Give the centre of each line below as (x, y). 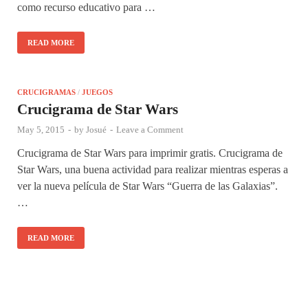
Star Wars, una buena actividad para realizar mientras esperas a (153, 169)
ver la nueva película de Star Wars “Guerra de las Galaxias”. (147, 186)
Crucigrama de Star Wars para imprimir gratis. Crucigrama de (150, 153)
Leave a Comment (150, 129)
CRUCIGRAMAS (46, 92)
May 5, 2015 (41, 129)
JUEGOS (97, 92)
